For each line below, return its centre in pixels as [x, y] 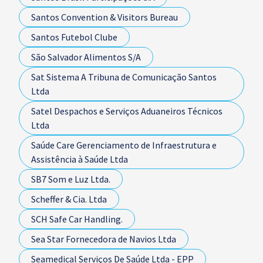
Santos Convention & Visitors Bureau [104, 17]
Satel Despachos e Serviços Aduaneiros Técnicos [127, 111]
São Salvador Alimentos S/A [86, 57]
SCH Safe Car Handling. [77, 219]
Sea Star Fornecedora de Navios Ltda [104, 239]
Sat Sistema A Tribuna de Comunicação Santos [124, 77]
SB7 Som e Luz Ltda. [71, 179]
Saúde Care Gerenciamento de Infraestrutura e [124, 145]
